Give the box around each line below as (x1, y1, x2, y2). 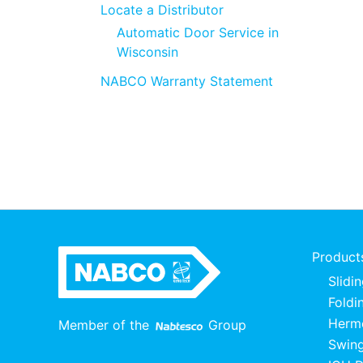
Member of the (58, 317, 153, 333)
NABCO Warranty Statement (100, 72, 273, 89)
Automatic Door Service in (117, 23, 279, 41)
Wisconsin (117, 43, 178, 60)
